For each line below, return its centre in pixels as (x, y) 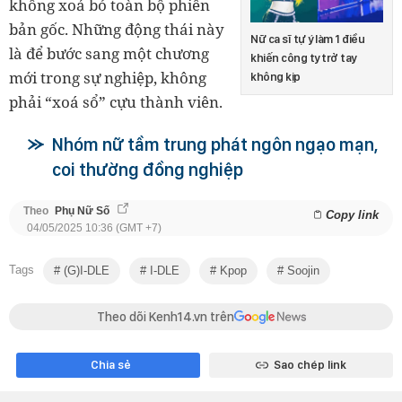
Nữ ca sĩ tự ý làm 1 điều (307, 39)
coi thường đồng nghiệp (148, 170)
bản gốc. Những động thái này (117, 30)
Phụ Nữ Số (82, 211)
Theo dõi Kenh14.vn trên (165, 317)
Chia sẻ (110, 365)
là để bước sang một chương (109, 54)
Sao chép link (310, 365)
